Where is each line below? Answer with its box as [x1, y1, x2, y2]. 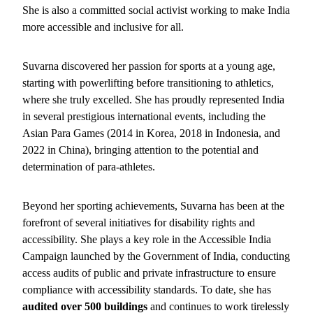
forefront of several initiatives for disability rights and [22, 216, 255, 228]
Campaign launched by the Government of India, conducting [22, 249, 290, 262]
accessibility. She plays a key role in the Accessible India [22, 233, 271, 245]
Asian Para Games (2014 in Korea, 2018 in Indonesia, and [22, 126, 280, 139]
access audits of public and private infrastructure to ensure [22, 266, 276, 279]
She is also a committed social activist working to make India [22, 3, 290, 16]
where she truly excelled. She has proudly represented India [22, 93, 284, 105]
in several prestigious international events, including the [22, 110, 265, 122]
